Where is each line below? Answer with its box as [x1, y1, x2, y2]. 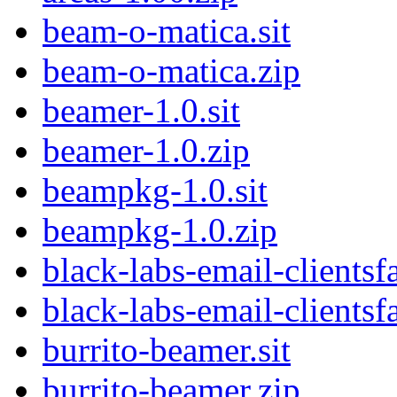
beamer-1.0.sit [43, 91, 240, 130]
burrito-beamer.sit [43, 331, 291, 370]
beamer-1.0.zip [43, 131, 250, 170]
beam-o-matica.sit [43, 12, 291, 51]
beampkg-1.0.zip [43, 211, 277, 250]
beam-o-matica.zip [43, 51, 300, 90]
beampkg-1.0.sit [43, 171, 268, 210]
